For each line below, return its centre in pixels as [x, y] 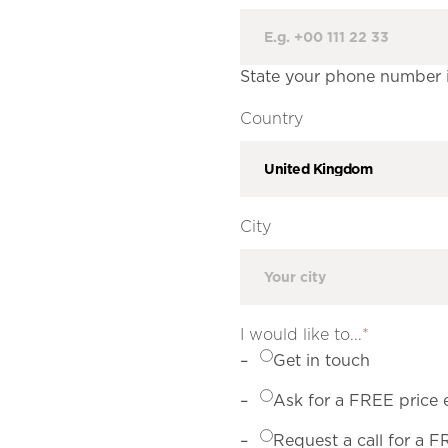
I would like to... [301, 334]
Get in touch [321, 360]
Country [271, 118]
